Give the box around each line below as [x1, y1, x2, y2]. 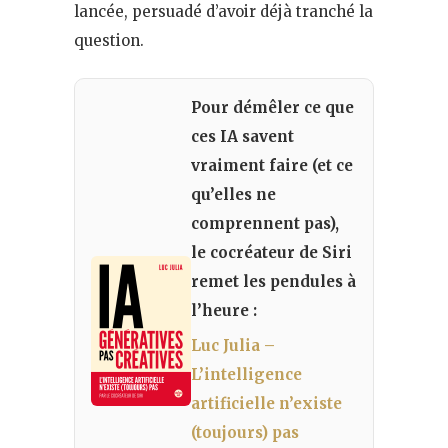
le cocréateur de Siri [191, 242, 352, 262]
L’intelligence [191, 364, 302, 384]
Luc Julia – [191, 335, 275, 355]
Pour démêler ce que [191, 97, 354, 117]
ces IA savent [191, 126, 294, 146]
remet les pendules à [191, 271, 356, 291]
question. [74, 30, 144, 50]
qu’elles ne [191, 184, 276, 204]
